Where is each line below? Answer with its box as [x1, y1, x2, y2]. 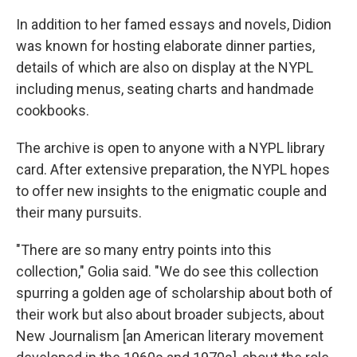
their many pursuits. [16, 204, 142, 221]
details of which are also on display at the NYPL [16, 59, 313, 76]
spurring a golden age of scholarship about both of [16, 284, 333, 301]
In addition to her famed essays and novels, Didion [16, 16, 331, 33]
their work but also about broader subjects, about [16, 306, 324, 323]
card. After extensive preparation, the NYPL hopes [16, 161, 330, 178]
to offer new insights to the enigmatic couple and [16, 182, 327, 199]
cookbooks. [16, 102, 89, 119]
